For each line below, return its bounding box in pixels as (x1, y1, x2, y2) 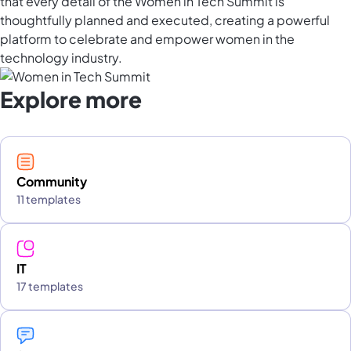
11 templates (16, 192, 81, 207)
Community (16, 173, 87, 190)
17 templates (16, 279, 83, 294)
